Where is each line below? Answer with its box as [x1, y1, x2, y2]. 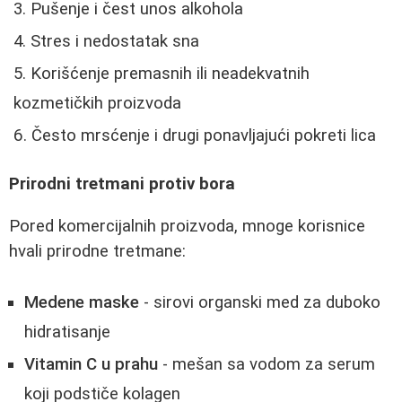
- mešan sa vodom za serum [158, 354, 375, 374]
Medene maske [24, 292, 139, 312]
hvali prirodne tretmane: [9, 240, 186, 261]
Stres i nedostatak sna [31, 31, 199, 51]
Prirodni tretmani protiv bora [9, 174, 235, 195]
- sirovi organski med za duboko [139, 292, 380, 312]
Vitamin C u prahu [24, 354, 158, 374]
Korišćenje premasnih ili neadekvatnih [31, 63, 310, 83]
